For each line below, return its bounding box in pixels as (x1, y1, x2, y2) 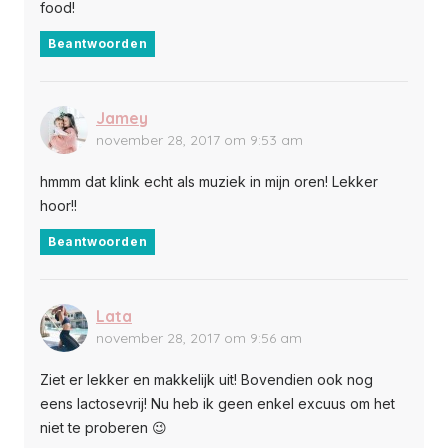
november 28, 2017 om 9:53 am (96, 130, 303, 149)
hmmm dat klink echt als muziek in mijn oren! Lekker (40, 172, 378, 190)
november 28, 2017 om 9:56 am (96, 328, 302, 347)
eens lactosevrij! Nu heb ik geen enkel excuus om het (40, 394, 395, 412)
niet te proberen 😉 (40, 418, 167, 436)
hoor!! (40, 196, 77, 214)
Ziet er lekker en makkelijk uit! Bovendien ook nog (40, 370, 373, 388)
